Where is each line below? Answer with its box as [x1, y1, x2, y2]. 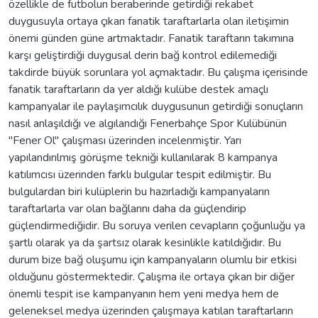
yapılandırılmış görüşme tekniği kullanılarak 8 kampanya [9, 149, 278, 165]
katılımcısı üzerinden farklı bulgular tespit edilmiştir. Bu [9, 166, 271, 182]
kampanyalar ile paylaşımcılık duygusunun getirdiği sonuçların [9, 98, 303, 114]
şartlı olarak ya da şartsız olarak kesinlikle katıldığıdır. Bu [9, 234, 281, 251]
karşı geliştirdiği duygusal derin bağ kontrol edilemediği [9, 47, 277, 63]
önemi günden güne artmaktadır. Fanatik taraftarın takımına [9, 30, 294, 46]
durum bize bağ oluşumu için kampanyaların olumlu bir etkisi [9, 251, 297, 268]
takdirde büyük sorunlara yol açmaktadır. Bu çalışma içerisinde [9, 64, 308, 80]
